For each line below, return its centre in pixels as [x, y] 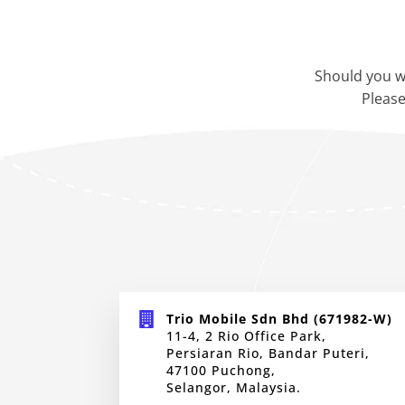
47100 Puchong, [221, 370]
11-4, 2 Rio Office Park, [246, 336]
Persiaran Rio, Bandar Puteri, [268, 353]
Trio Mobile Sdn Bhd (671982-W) [279, 319]
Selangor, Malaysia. [234, 387]
